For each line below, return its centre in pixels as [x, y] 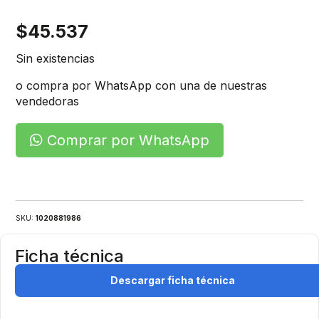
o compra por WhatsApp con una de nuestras [142, 85]
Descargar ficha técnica [172, 280]
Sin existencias [56, 58]
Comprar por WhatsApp [126, 140]
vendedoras [48, 101]
